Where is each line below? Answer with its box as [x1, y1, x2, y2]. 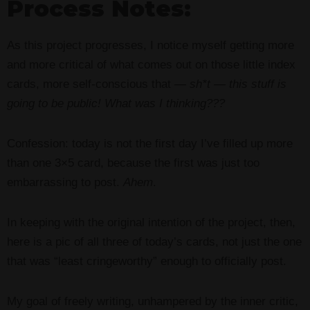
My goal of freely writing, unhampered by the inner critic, [7, 295, 298, 309]
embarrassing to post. [7, 176, 123, 190]
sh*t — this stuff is [190, 77, 286, 91]
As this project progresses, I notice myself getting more [7, 39, 294, 53]
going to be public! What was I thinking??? [7, 97, 225, 111]
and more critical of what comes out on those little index [7, 58, 295, 72]
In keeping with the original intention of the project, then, [7, 216, 295, 230]
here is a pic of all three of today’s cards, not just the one [7, 235, 302, 249]
